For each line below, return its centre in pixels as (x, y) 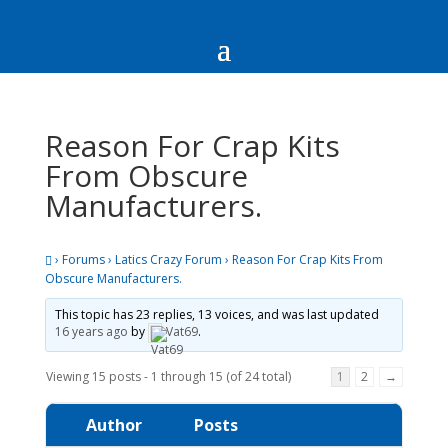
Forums (83, 259)
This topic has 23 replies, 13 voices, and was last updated (216, 314)
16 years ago (91, 331)
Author (113, 424)
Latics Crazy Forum (168, 259)
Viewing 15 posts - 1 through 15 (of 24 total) (168, 376)
